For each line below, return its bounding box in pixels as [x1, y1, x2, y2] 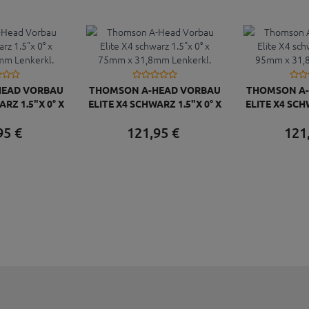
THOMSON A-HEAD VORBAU [88, 83, 221, 96]
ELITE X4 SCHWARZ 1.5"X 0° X [88, 97, 221, 110]
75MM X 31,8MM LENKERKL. [89, 110, 220, 123]
